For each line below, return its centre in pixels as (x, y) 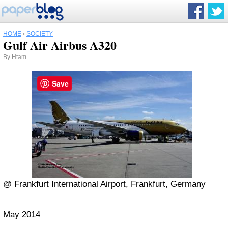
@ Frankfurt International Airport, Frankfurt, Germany (104, 184)
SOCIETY (40, 34)
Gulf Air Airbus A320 (60, 45)
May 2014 (22, 215)
